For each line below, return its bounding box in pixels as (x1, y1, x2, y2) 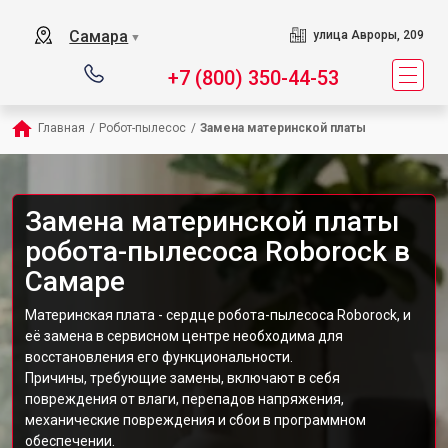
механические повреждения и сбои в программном (25, 412, 366, 428)
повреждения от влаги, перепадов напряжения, (25, 391, 344, 407)
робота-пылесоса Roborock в (25, 235, 410, 268)
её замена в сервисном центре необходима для (25, 328, 343, 344)
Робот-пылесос (99, 121, 186, 135)
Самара (69, 27, 129, 46)
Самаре (25, 265, 125, 298)
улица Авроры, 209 (312, 28, 424, 42)
